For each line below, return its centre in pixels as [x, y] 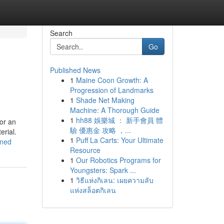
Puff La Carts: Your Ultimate [119, 140]
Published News [75, 70]
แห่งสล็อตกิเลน [93, 190]
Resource [85, 150]
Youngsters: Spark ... [103, 170]
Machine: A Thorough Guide [114, 110]
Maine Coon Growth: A [112, 80]
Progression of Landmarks [111, 90]
